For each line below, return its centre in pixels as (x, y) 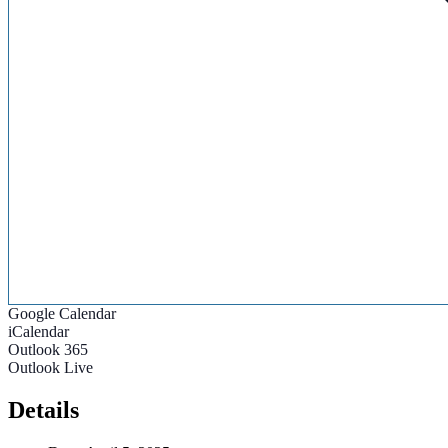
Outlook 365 (48, 350)
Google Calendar (62, 314)
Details (43, 410)
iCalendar (38, 332)
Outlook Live (50, 368)
